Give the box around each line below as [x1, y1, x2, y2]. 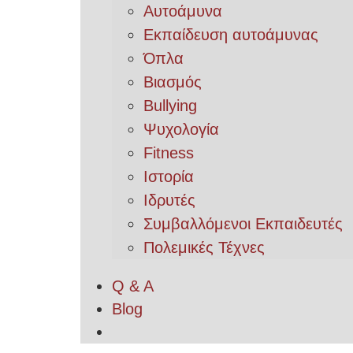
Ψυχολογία [143, 121, 219, 138]
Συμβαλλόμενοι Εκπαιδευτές [143, 215, 343, 232]
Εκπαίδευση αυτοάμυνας [143, 26, 318, 43]
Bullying [143, 97, 197, 114]
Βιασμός [143, 73, 202, 91]
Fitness [143, 144, 194, 162]
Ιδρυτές [143, 191, 195, 209]
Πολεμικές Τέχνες [143, 239, 265, 256]
